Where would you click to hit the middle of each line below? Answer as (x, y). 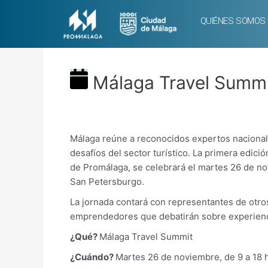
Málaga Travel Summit (146, 237)
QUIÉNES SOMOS (233, 21)
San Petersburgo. (107, 182)
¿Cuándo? (93, 257)
